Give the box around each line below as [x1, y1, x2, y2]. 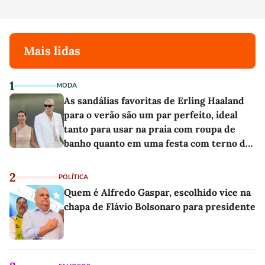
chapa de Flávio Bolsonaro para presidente [64, 200, 256, 212]
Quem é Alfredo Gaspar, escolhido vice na [64, 186, 251, 198]
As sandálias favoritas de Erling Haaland [64, 94, 244, 106]
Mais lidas [24, 43, 80, 58]
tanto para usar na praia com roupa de [64, 122, 235, 135]
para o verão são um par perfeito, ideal [64, 108, 238, 121]
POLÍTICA [59, 172, 88, 182]
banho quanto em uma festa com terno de [64, 137, 251, 149]
